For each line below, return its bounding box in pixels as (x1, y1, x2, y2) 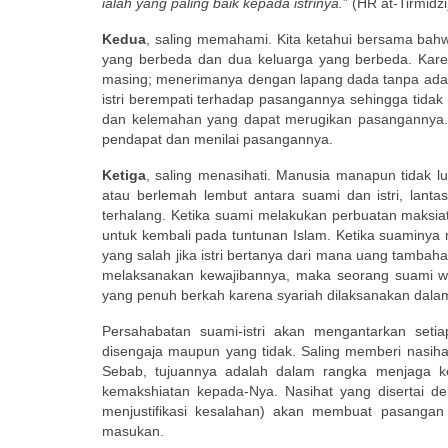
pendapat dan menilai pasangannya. (102, 130, 333, 147)
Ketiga (102, 166, 146, 183)
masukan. (102, 422, 164, 439)
